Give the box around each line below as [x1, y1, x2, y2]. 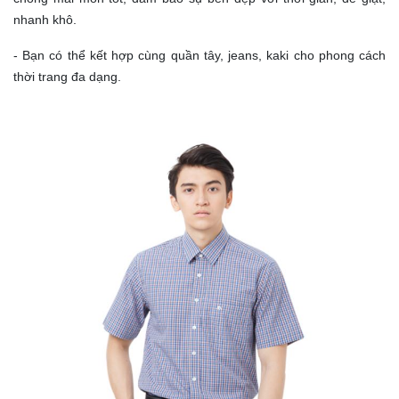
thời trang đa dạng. [13, 69, 121, 85]
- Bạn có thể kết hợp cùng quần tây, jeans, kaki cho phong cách [13, 48, 386, 63]
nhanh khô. [13, 12, 77, 28]
